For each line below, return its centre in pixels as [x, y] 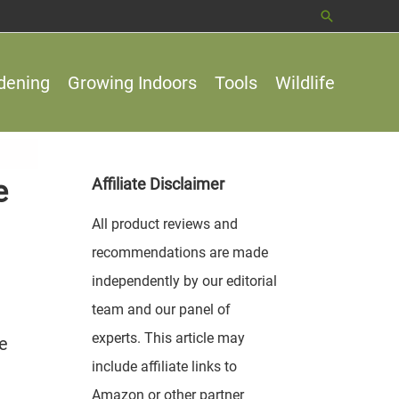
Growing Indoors [132, 82]
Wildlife [305, 82]
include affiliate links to [164, 366]
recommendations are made [179, 252]
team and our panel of [161, 309]
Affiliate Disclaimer [158, 184]
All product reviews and [164, 224]
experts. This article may [168, 338]
